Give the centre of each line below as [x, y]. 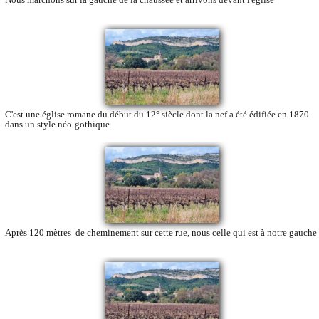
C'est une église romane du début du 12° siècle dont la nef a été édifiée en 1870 [157, 115]
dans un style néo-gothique [57, 125]
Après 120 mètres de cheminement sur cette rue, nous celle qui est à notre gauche [161, 233]
